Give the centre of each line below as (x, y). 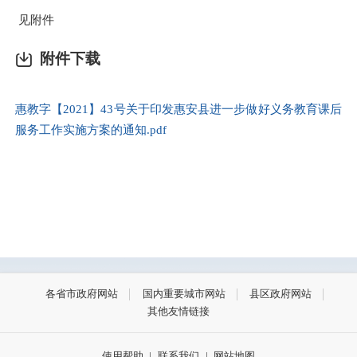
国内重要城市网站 (184, 294)
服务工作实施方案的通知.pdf (91, 129)
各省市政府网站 (82, 294)
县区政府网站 (280, 294)
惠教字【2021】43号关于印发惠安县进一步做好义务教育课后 (178, 108)
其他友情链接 (178, 312)
